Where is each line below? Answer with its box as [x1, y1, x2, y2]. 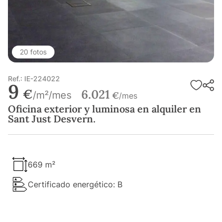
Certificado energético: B [28, 179, 122, 190]
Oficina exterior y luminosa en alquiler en [8, 103, 201, 115]
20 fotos [20, 48, 47, 56]
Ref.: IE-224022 [8, 74, 60, 83]
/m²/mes [33, 89, 71, 102]
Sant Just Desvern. [8, 112, 96, 125]
